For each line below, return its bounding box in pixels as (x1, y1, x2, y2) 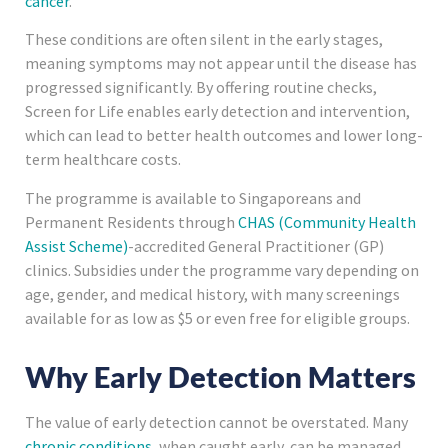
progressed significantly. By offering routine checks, (25, 77, 377, 98)
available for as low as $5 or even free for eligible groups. (25, 307, 410, 328)
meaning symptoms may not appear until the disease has (25, 53, 417, 74)
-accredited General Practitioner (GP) (128, 235, 384, 256)
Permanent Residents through (25, 211, 238, 232)
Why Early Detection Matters (25, 359, 416, 394)
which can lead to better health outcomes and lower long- (25, 125, 423, 146)
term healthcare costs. (25, 149, 181, 170)
